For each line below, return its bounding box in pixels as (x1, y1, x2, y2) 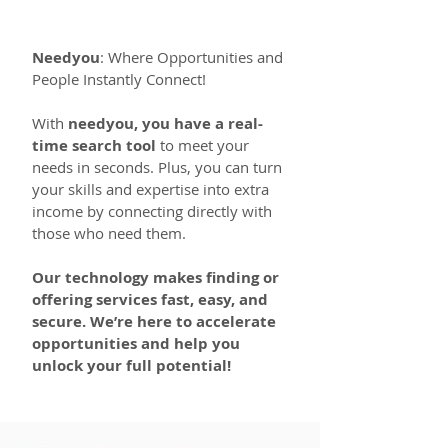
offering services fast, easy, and (32, 289, 268, 310)
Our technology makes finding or (32, 267, 279, 288)
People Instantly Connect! (32, 69, 206, 89)
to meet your (156, 135, 249, 155)
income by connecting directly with (32, 201, 272, 221)
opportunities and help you (32, 333, 240, 354)
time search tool (32, 135, 156, 156)
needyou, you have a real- (68, 113, 263, 134)
